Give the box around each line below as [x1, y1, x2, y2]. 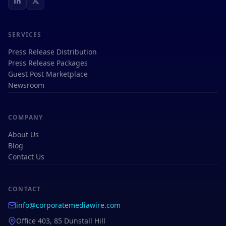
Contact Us [8, 151, 44, 161]
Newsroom [8, 80, 44, 90]
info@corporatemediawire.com [16, 200, 121, 210]
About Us [8, 129, 39, 139]
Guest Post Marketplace [8, 69, 88, 79]
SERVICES [8, 30, 42, 39]
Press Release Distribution [8, 46, 97, 56]
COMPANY [8, 112, 43, 122]
